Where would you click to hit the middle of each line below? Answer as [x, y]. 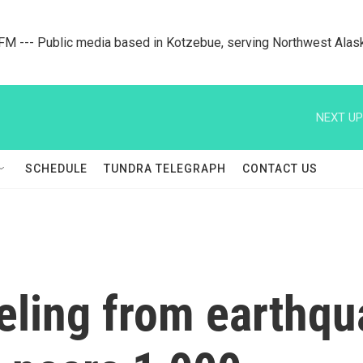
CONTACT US [280, 169]
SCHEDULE [56, 169]
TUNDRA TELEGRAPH [165, 169]
